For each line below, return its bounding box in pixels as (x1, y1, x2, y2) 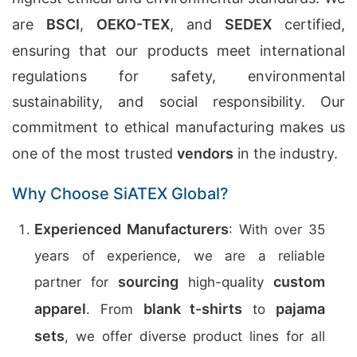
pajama (276, 300, 326, 317)
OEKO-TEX (96, 16, 170, 33)
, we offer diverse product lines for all (65, 328, 325, 344)
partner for (34, 274, 118, 290)
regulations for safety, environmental (12, 68, 345, 84)
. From (86, 301, 143, 317)
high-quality (178, 274, 273, 290)
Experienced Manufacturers (34, 221, 229, 237)
